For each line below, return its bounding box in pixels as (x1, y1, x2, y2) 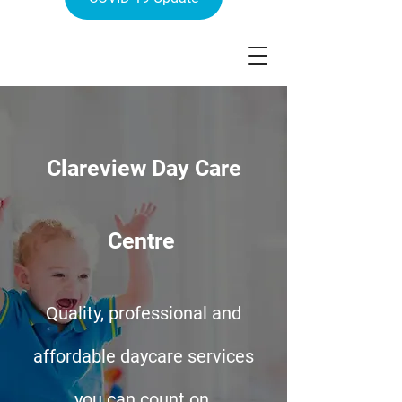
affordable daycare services (33, 345, 254, 367)
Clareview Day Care (46, 155, 241, 181)
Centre (107, 228, 180, 254)
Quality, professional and (46, 302, 241, 324)
